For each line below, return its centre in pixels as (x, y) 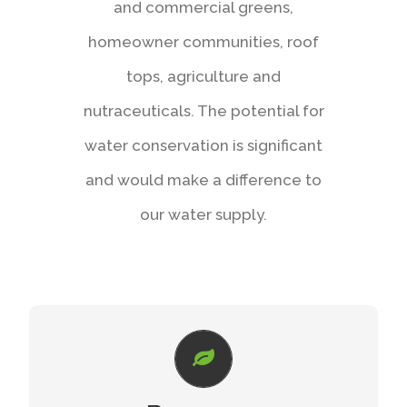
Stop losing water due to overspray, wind (203, 379)
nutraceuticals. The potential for (203, 110)
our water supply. (203, 214)
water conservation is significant (203, 145)
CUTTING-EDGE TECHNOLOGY (203, 342)
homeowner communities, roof (203, 41)
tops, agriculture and (203, 76)
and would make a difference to (203, 179)
